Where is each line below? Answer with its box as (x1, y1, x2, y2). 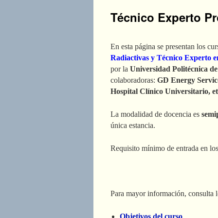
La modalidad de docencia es (110, 109, 201, 118)
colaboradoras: (110, 75, 157, 84)
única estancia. (110, 121, 155, 129)
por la (110, 64, 128, 73)
